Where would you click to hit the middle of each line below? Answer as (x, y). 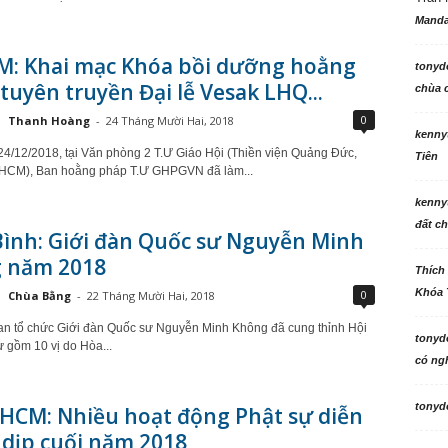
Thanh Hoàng (48, 120)
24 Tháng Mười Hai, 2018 (169, 120)
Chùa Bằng (39, 295)
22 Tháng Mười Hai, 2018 (150, 295)
